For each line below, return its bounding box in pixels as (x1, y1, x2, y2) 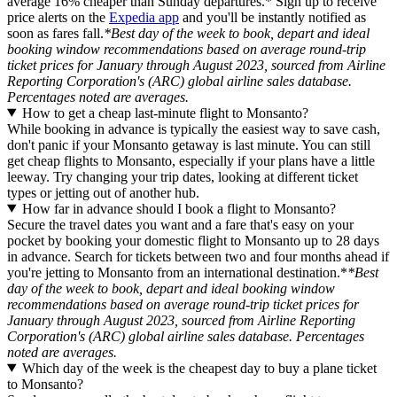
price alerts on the (7, 9, 109, 25)
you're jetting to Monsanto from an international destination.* (7, 264, 347, 280)
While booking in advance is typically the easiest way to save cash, (7, 121, 380, 136)
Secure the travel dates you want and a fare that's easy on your (7, 216, 354, 232)
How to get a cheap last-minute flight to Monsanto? (21, 105, 308, 121)
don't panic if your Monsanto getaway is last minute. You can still (7, 136, 370, 152)
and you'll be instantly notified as (179, 9, 366, 25)
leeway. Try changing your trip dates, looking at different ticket (7, 168, 358, 184)
